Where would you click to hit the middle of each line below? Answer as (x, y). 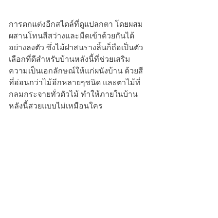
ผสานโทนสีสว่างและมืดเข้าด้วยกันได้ (72, 36)
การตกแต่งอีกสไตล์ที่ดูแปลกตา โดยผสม (76, 24)
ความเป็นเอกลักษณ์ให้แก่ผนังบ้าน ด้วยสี (76, 71)
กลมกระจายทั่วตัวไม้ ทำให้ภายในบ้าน (73, 94)
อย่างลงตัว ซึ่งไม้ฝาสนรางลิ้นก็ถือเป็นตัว (76, 47)
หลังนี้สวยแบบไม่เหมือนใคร (56, 106)
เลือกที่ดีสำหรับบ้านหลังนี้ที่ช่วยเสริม (70, 59)
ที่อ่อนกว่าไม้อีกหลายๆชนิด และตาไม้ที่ (75, 82)
